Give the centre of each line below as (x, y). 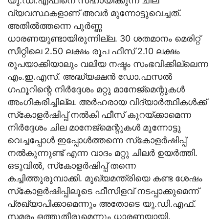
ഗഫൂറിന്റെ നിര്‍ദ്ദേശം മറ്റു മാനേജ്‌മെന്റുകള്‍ (96, 89)
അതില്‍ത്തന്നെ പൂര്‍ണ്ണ (55, 25)
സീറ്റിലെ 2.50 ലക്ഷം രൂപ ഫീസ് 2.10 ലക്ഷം (94, 51)
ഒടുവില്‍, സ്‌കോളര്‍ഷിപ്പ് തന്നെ (72, 165)
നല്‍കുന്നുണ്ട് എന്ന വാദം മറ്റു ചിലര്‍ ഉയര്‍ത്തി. (102, 153)
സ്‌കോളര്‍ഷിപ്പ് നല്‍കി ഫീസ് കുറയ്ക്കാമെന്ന (99, 114)
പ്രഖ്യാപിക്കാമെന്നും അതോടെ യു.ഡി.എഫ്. (102, 203)
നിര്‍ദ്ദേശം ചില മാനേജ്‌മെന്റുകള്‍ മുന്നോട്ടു (94, 127)
